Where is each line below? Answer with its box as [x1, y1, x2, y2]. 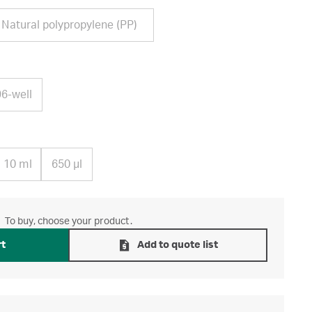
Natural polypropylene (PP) [1, 19, 137, 31]
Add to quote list [137, 240, 218, 251]
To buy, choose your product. [4, 216, 132, 227]
